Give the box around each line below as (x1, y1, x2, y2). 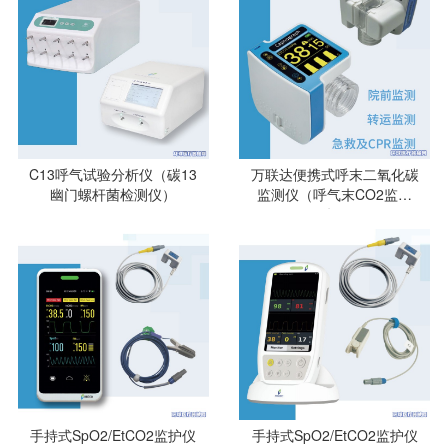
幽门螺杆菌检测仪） (50, 184, 177, 205)
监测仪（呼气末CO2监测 (257, 184, 413, 205)
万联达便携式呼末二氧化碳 (250, 164, 419, 185)
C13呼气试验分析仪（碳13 (29, 164, 198, 185)
